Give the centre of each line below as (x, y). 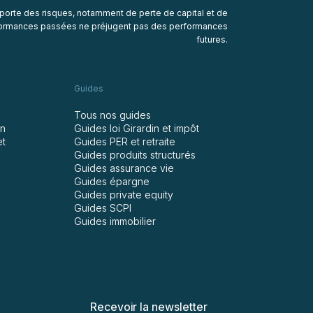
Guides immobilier (115, 221)
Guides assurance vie (124, 168)
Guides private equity (124, 195)
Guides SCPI (103, 208)
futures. (212, 39)
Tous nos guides (112, 115)
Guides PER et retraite (125, 141)
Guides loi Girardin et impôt (137, 128)
